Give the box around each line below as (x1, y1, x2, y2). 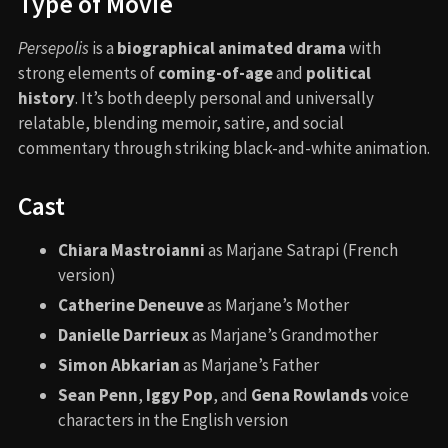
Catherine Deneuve (58, 293, 204, 316)
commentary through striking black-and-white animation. (18, 136, 430, 159)
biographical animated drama (117, 36, 346, 59)
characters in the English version (58, 408, 288, 431)
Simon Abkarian (58, 353, 180, 376)
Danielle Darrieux (58, 323, 189, 346)
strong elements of (18, 61, 158, 84)
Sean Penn (58, 383, 138, 406)
